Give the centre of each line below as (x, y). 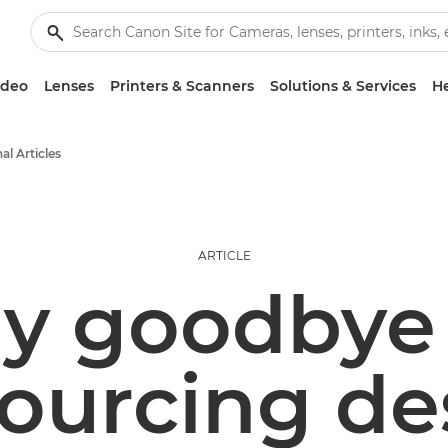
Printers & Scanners (182, 86)
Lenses (69, 86)
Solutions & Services (343, 86)
